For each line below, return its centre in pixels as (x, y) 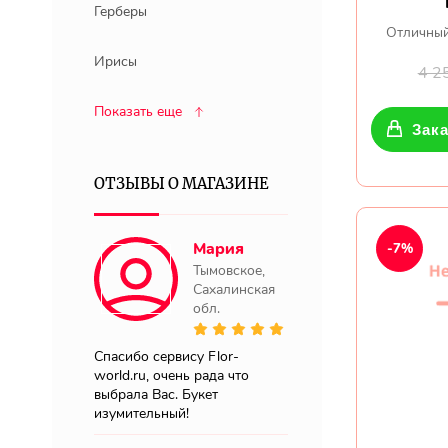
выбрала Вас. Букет (156, 394)
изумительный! (141, 413)
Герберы (120, 11)
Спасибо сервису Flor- (166, 356)
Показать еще (138, 111)
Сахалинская (234, 289)
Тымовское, (229, 270)
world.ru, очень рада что (171, 375)
